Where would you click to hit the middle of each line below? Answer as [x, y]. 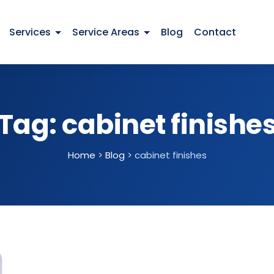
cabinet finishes [170, 155]
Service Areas [106, 32]
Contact [215, 32]
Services [30, 32]
